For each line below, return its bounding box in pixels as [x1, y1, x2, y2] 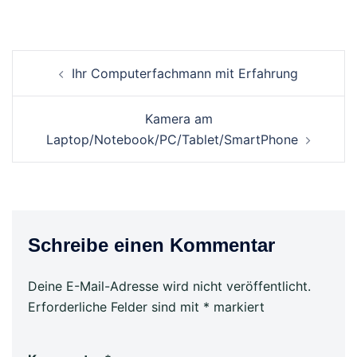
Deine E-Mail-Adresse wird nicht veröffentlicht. [28, 277, 311, 294]
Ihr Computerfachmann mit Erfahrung [72, 65, 298, 81]
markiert [210, 298, 265, 315]
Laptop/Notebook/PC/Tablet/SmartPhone [46, 131, 298, 147]
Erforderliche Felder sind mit [28, 298, 203, 315]
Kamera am [144, 110, 213, 127]
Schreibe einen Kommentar [28, 233, 275, 256]
